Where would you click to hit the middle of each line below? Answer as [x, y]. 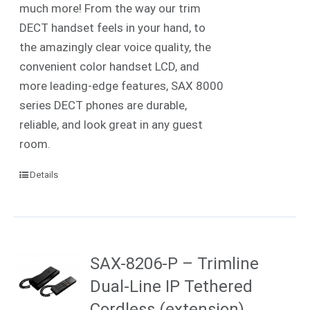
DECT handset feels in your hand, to [113, 27]
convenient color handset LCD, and [110, 66]
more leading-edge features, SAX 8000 [122, 85]
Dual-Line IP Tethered [172, 286]
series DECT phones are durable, [103, 105]
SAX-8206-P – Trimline [175, 263]
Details [44, 174]
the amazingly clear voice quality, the [116, 47]
